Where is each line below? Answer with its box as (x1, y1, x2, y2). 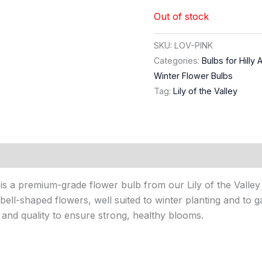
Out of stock (154, 11, 209, 23)
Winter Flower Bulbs (154, 71, 233, 81)
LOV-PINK (174, 40, 213, 51)
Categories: (154, 56, 202, 66)
